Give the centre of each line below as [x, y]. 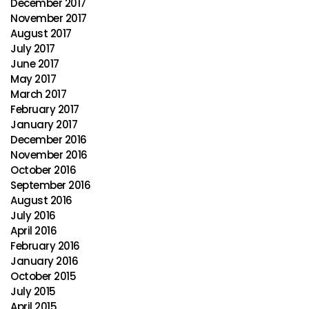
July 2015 [33, 291]
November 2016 [49, 155]
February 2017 [45, 109]
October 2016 [43, 170]
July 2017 [33, 49]
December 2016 [49, 140]
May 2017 [33, 79]
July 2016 [33, 216]
